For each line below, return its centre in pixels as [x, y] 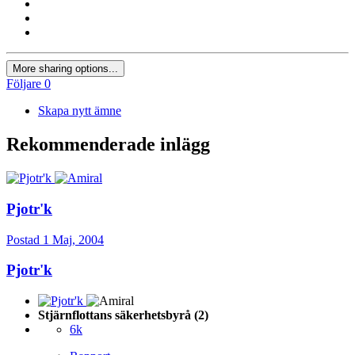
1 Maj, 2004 [73, 239]
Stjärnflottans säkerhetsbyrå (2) [123, 315]
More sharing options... [65, 69]
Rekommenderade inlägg [108, 145]
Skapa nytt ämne [80, 111]
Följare [24, 84]
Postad [25, 239]
